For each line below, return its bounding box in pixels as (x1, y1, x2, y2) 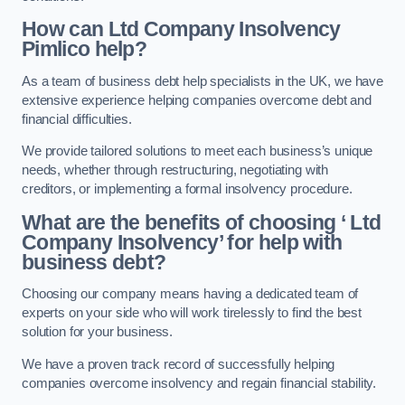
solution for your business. (22, 325, 174, 340)
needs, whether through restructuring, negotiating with (22, 163, 329, 178)
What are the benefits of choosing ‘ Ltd (22, 210, 381, 234)
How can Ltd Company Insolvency (22, 17, 341, 42)
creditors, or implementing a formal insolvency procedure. (22, 182, 353, 197)
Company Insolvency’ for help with (22, 230, 343, 254)
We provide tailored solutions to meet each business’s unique (22, 144, 373, 159)
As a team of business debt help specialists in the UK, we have (22, 73, 383, 89)
